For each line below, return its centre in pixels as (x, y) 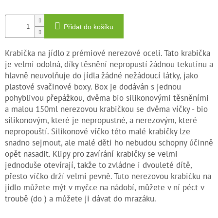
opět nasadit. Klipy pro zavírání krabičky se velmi (91, 154)
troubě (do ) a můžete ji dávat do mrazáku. (82, 199)
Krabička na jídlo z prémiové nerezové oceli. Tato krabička (108, 53)
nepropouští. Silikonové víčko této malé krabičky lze (98, 132)
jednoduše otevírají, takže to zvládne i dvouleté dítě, (98, 165)
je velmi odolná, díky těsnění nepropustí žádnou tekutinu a (109, 64)
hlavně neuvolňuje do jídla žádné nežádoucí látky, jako (101, 76)
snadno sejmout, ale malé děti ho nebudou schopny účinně (109, 143)
